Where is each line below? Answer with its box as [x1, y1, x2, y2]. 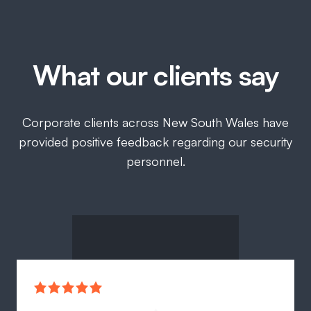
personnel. [126, 153, 185, 169]
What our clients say [33, 58, 278, 93]
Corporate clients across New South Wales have [22, 115, 289, 131]
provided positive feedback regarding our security [19, 134, 292, 150]
